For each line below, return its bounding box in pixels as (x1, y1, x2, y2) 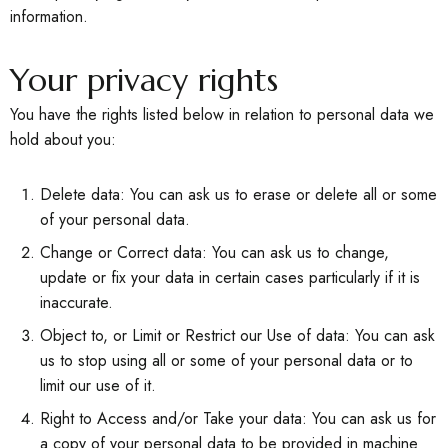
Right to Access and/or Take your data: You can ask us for (40, 407, 436, 430)
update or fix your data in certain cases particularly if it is (40, 266, 420, 289)
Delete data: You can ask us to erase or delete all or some (40, 183, 437, 206)
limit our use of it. (40, 374, 156, 397)
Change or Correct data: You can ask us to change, (40, 241, 389, 264)
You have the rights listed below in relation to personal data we (10, 103, 434, 126)
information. (10, 5, 88, 28)
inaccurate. (40, 291, 113, 314)
